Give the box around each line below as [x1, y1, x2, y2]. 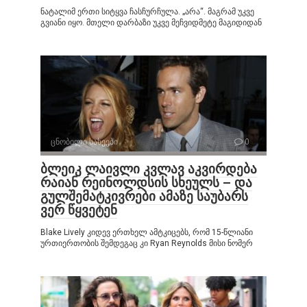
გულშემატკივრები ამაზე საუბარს [40, 188, 248, 205]
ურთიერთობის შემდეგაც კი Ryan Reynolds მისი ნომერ [40, 238, 253, 249]
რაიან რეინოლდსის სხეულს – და [40, 175, 252, 191]
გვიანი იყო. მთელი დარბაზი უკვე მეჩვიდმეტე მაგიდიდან [40, 18, 262, 28]
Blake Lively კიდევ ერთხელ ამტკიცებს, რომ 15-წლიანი [40, 228, 253, 238]
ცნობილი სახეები [51, 137, 118, 147]
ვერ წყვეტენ [40, 202, 117, 219]
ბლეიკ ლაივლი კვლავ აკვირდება [40, 161, 257, 177]
